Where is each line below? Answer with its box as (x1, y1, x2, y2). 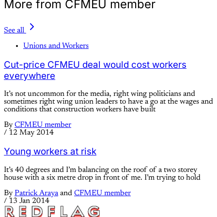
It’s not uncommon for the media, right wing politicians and (4, 90, 195, 98)
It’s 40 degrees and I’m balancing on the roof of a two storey (4, 166, 197, 174)
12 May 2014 (9, 129, 54, 137)
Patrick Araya (15, 189, 58, 197)
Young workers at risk (4, 146, 96, 157)
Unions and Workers (23, 42, 89, 50)
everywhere (4, 70, 55, 81)
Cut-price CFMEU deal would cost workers (4, 59, 186, 70)
